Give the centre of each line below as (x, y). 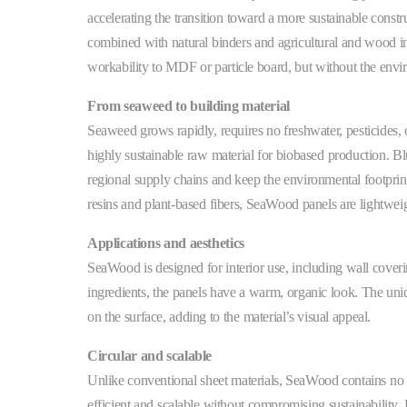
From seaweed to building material (189, 105)
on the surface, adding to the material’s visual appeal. (229, 316)
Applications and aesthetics (166, 243)
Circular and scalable (150, 355)
